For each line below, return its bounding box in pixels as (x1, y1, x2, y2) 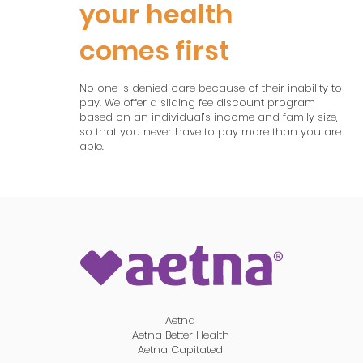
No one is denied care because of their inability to (79, 80, 343, 96)
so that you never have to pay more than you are (79, 124, 342, 139)
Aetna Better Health (131, 327, 229, 343)
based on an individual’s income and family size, (79, 109, 339, 125)
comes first (79, 32, 230, 69)
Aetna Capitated (138, 342, 224, 357)
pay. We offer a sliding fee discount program (79, 95, 316, 110)
